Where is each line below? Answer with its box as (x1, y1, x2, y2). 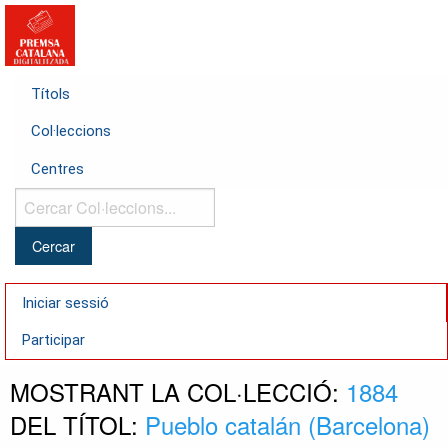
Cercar (14, 189, 57, 210)
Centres (31, 159, 84, 178)
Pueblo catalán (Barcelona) (145, 407, 430, 443)
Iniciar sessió (22, 293, 109, 312)
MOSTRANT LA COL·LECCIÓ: (10, 374, 346, 410)
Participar (22, 330, 85, 349)
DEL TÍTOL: (10, 407, 145, 443)
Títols (31, 85, 70, 104)
